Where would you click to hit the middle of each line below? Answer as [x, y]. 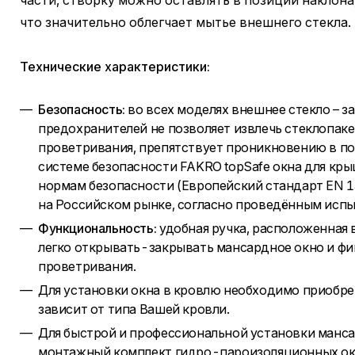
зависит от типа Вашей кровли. [134, 309]
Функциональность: [97, 228]
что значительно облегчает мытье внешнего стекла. [185, 22]
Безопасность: [82, 109]
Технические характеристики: [115, 67]
